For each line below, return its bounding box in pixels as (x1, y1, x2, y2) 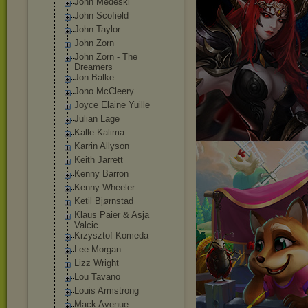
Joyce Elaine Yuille (74, 100, 150, 110)
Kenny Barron (74, 168, 129, 179)
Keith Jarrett (74, 155, 123, 165)
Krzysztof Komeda (74, 230, 148, 241)
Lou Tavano (74, 272, 120, 282)
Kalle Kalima (74, 127, 124, 137)
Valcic (74, 220, 98, 230)
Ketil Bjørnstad (74, 196, 133, 206)
